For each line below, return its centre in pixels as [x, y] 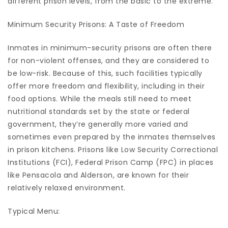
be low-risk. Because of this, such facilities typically [105, 74]
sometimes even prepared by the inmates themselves [112, 137]
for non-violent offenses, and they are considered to [108, 61]
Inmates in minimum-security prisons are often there [110, 48]
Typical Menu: [34, 211]
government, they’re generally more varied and [98, 124]
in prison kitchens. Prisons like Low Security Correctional [113, 150]
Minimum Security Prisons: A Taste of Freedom [96, 25]
